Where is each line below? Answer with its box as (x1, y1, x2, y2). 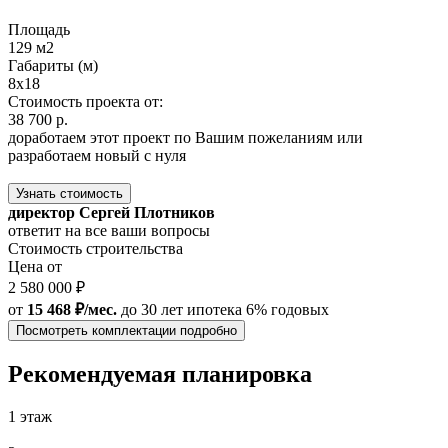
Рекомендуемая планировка (8, 360, 312, 387)
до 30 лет (117, 300, 187, 318)
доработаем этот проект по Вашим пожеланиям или (8, 128, 363, 146)
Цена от (8, 257, 62, 275)
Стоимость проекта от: (8, 92, 163, 110)
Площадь (8, 20, 70, 38)
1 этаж (8, 407, 52, 425)
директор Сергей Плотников (8, 203, 215, 221)
